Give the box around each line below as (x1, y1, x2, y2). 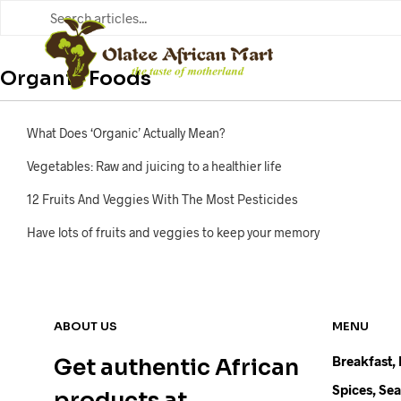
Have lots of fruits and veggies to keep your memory (27, 225, 320, 240)
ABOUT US (54, 319, 117, 334)
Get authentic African (54, 354, 299, 381)
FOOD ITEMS (318, 47, 395, 63)
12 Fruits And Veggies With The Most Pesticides (27, 192, 298, 207)
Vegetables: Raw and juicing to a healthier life (27, 158, 282, 174)
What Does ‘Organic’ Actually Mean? (27, 125, 226, 141)
